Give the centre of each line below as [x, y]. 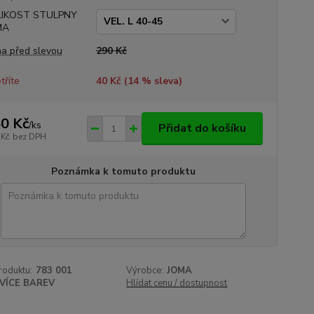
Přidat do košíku [202, 128]
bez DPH [29, 136]
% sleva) [160, 81]
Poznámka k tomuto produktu [123, 171]
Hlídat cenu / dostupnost [177, 283]
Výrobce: [145, 271]
